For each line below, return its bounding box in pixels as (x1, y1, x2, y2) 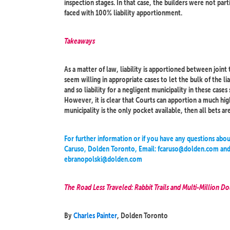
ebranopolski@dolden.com (64, 154, 142, 164)
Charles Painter (73, 210, 117, 220)
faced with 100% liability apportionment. (64, 8, 182, 17)
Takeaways (64, 36, 95, 46)
